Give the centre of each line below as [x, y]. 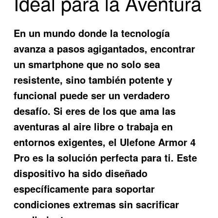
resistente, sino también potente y [93, 79]
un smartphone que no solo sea [87, 64]
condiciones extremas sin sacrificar [97, 204]
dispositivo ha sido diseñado [81, 173]
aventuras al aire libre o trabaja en [93, 126]
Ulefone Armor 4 [158, 142]
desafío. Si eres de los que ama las [95, 110]
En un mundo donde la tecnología [92, 33]
